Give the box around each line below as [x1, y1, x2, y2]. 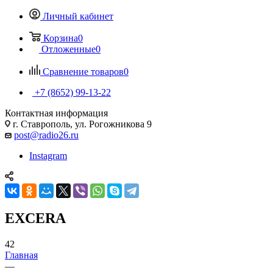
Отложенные [41, 43, 96, 54]
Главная [5, 249, 38, 260]
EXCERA [5, 210, 66, 226]
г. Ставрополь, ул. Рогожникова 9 [10, 118, 152, 129]
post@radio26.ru [14, 129, 79, 140]
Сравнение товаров [43, 66, 124, 77]
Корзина [43, 32, 78, 43]
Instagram [29, 150, 67, 161]
